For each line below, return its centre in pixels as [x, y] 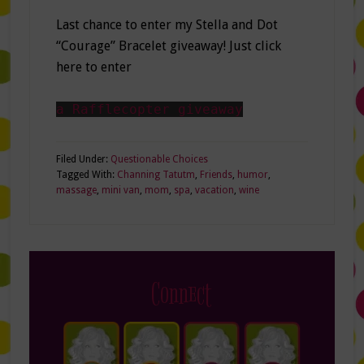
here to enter [93, 67]
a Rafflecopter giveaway [149, 110]
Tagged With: [86, 175]
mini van [120, 191]
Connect [182, 295]
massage [76, 191]
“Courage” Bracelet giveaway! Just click [168, 46]
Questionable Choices [159, 160]
